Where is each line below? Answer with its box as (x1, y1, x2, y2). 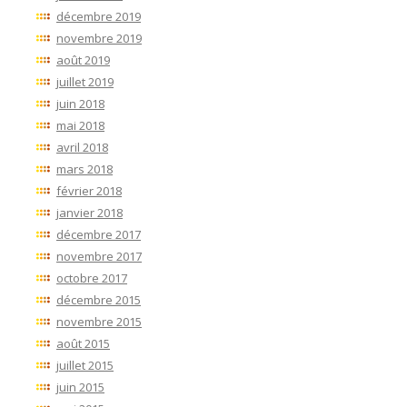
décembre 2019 (56, 8, 141, 25)
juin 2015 (56, 379, 104, 396)
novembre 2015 (56, 313, 142, 331)
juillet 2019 (56, 74, 114, 91)
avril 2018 (56, 139, 108, 156)
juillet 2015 (56, 357, 114, 374)
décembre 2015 (56, 292, 141, 309)
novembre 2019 (56, 30, 142, 47)
